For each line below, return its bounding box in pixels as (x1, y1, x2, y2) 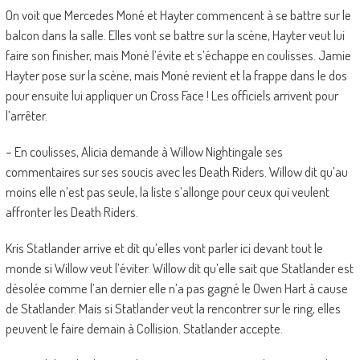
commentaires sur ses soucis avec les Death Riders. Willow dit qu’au (5, 163, 348, 181)
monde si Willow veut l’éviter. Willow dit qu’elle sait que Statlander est (5, 260, 354, 277)
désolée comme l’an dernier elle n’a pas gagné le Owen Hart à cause (5, 280, 348, 297)
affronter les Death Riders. (5, 203, 138, 221)
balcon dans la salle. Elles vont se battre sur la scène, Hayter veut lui (5, 27, 345, 44)
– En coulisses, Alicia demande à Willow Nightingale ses (5, 143, 283, 161)
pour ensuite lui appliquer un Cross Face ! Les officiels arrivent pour (5, 87, 338, 104)
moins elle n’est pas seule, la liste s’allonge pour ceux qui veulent (5, 183, 329, 201)
